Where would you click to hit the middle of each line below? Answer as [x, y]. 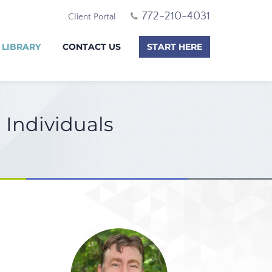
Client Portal [92, 17]
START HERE [175, 47]
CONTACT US [92, 47]
